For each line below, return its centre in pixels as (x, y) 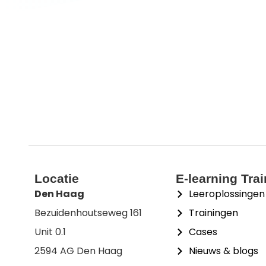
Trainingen (214, 213)
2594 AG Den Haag (78, 251)
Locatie (57, 179)
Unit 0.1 (50, 232)
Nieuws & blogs (224, 251)
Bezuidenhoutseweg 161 (88, 213)
